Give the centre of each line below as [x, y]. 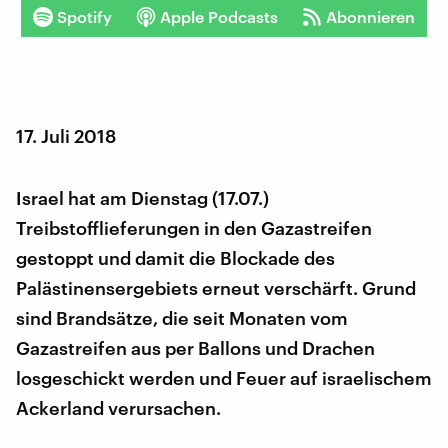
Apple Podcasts [219, 16]
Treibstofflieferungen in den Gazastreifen [194, 227]
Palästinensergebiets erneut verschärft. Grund [216, 287]
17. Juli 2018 [66, 135]
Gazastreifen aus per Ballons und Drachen [195, 347]
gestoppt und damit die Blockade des [175, 257]
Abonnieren [370, 16]
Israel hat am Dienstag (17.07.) [142, 197]
